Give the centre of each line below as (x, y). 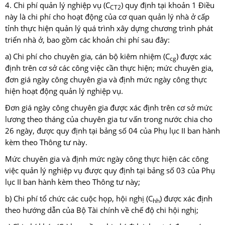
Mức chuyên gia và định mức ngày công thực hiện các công (107, 159)
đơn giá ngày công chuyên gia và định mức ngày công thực (106, 80)
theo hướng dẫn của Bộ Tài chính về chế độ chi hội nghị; (102, 210)
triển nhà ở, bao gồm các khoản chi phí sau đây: (87, 40)
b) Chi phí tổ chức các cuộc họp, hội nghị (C (79, 199)
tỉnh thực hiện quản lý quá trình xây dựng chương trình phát (109, 29)
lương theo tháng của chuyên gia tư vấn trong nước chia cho (109, 120)
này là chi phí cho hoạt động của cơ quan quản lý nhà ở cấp (107, 17)
